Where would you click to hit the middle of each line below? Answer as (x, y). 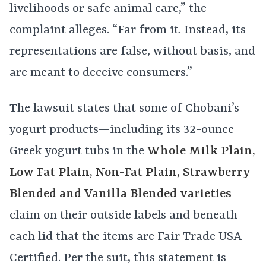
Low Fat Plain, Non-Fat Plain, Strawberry (130, 173)
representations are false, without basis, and (132, 52)
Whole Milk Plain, (201, 152)
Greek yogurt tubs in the (78, 152)
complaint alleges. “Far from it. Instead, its (128, 31)
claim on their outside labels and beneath (123, 216)
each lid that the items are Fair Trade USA (125, 237)
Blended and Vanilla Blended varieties (121, 194)
